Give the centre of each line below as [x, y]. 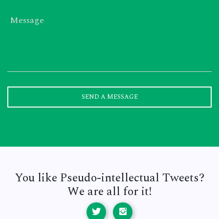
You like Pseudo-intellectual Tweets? [109, 178]
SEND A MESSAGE [109, 97]
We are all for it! [109, 192]
